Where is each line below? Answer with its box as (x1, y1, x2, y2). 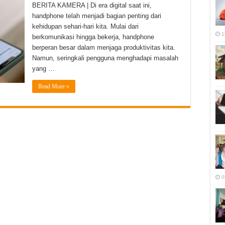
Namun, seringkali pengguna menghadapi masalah (32, 54, 178, 62)
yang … (32, 65, 55, 72)
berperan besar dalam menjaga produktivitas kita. (32, 44, 175, 51)
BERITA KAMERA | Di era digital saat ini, (32, 2, 152, 9)
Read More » (38, 83, 69, 90)
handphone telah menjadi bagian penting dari (32, 12, 161, 20)
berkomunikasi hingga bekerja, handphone (32, 33, 154, 41)
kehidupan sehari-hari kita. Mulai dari (32, 23, 139, 30)
